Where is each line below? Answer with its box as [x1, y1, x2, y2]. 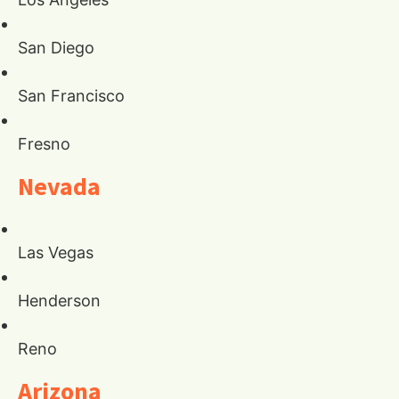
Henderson [18, 291, 101, 311]
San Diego [18, 38, 94, 58]
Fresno [18, 134, 70, 154]
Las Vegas [18, 243, 94, 263]
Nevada [18, 170, 101, 203]
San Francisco [18, 86, 125, 106]
